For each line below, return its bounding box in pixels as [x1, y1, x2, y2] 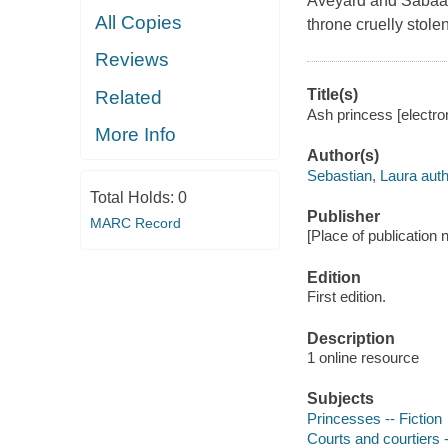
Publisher [306, 207, 380, 225]
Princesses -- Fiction [306, 409, 442, 427]
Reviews [95, 49, 170, 71]
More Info [95, 124, 177, 146]
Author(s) [306, 147, 379, 165]
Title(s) [306, 86, 358, 104]
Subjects [306, 390, 374, 408]
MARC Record [89, 214, 181, 231]
